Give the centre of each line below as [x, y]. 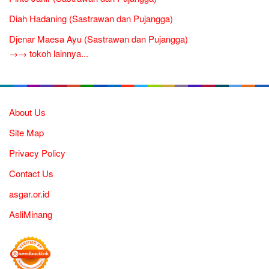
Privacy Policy [37, 153]
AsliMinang [31, 214]
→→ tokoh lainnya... [49, 53]
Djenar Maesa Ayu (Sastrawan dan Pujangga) [98, 39]
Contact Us [31, 174]
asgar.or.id [29, 194]
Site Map [26, 133]
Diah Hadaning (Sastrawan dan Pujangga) [91, 19]
